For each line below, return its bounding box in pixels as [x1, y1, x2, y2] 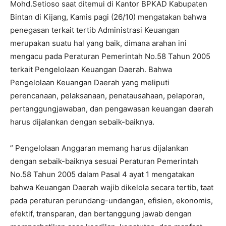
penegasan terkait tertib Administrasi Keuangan [10, 25, 180, 35]
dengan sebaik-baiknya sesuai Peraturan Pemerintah [10, 156, 198, 166]
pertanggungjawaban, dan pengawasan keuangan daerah [10, 104, 213, 114]
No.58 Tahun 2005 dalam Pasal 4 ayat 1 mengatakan [10, 169, 195, 179]
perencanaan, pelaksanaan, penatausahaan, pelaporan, [10, 91, 205, 100]
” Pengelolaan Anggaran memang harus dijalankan [10, 143, 189, 153]
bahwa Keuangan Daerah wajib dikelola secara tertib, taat [10, 183, 213, 192]
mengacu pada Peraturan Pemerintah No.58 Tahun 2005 [10, 51, 210, 61]
